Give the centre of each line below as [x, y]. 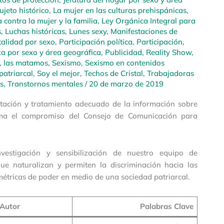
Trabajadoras [170, 73]
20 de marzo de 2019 [126, 84]
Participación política [96, 42]
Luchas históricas [35, 31]
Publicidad [123, 52]
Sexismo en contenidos [125, 63]
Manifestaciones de [144, 31]
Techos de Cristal [113, 73]
